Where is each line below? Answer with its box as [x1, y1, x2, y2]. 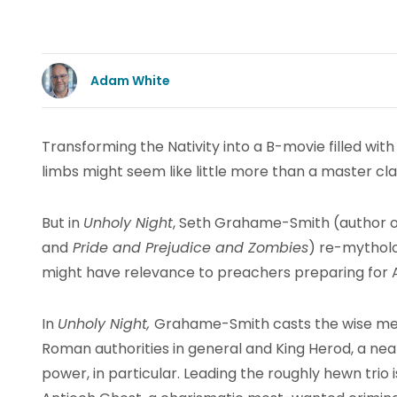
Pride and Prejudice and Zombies [68, 237, 308, 258]
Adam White [90, 71, 170, 90]
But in [42, 213, 83, 233]
